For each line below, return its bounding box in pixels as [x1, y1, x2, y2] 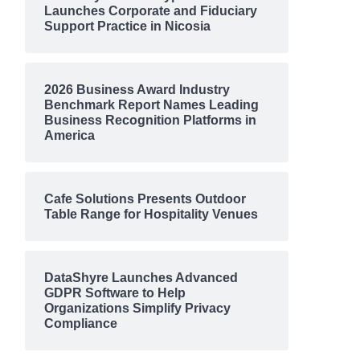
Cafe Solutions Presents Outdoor [43, 192, 246, 206]
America [43, 129, 95, 142]
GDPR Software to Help [43, 286, 186, 300]
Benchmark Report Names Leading [43, 98, 259, 112]
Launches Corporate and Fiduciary [43, 4, 257, 18]
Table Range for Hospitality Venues [43, 207, 258, 221]
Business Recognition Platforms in [43, 113, 256, 127]
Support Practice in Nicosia [43, 19, 211, 33]
